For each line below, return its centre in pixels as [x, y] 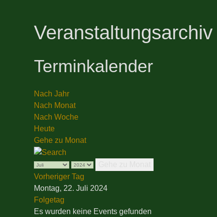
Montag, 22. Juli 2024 [71, 188]
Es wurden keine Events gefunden [93, 212]
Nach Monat [55, 106]
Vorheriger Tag [59, 177]
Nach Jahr [52, 94]
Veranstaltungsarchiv [123, 33]
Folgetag [49, 200]
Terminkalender [93, 66]
